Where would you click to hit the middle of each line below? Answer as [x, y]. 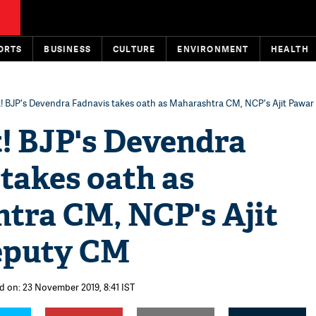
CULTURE [134, 49]
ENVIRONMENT [213, 49]
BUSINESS [68, 49]
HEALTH [290, 49]
